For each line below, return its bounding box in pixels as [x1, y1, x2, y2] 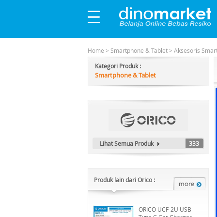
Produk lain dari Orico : [94, 176, 155, 184]
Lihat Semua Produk [100, 139, 154, 147]
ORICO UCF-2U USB [139, 205, 191, 213]
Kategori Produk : [95, 62, 141, 70]
